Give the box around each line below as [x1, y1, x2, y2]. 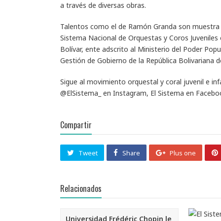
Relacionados [60, 182, 102, 194]
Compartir [60, 118, 92, 131]
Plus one [169, 148, 196, 158]
